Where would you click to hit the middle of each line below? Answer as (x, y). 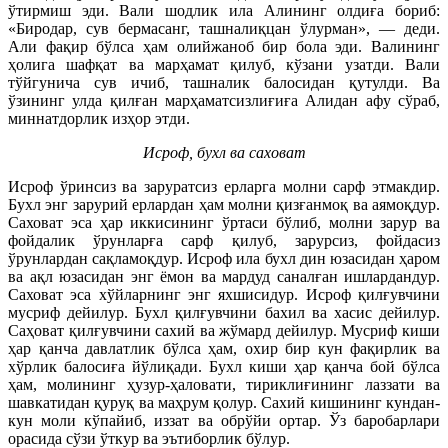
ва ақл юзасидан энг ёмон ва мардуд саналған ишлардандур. (224, 276)
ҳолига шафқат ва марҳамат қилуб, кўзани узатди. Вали (224, 64)
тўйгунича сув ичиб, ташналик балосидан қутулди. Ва (224, 82)
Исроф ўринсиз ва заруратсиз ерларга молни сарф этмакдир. (224, 186)
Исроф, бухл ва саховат (224, 152)
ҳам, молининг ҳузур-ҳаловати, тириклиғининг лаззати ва (224, 384)
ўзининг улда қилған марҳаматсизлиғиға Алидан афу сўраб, (224, 100)
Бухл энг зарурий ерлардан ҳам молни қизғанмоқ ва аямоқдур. (224, 204)
